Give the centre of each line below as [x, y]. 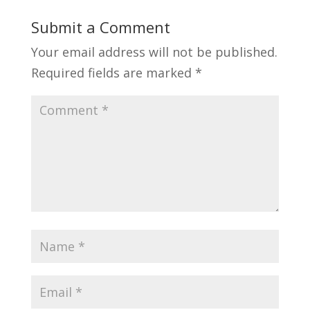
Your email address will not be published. [154, 52]
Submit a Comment [100, 27]
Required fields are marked [113, 73]
